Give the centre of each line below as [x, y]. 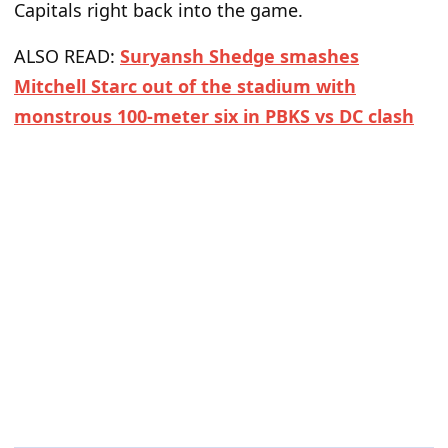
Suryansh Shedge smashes [239, 56]
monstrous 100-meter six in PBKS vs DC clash [214, 116]
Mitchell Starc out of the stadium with [185, 86]
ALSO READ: [67, 56]
